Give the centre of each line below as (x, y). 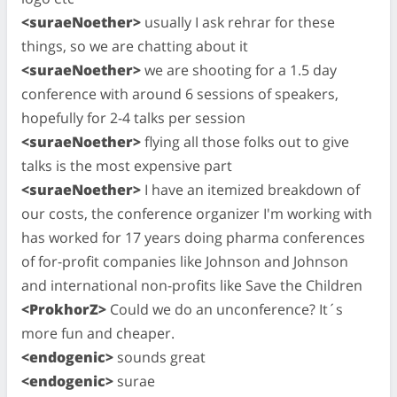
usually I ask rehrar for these (238, 22)
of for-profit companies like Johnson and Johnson (185, 261)
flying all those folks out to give (245, 141)
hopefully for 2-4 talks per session (133, 117)
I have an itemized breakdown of (250, 189)
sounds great (160, 357)
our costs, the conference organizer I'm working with (197, 213)
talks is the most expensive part (127, 165)
